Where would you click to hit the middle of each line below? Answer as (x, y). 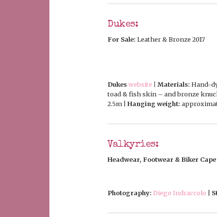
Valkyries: (133, 145)
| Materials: (171, 85)
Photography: (130, 193)
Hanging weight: (154, 104)
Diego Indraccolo (180, 193)
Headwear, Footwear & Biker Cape (162, 160)
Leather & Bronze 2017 (170, 39)
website (140, 85)
